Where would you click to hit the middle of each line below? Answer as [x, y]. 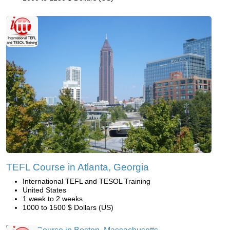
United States [44, 190]
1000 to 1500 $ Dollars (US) [68, 208]
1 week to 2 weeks [53, 199]
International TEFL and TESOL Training [87, 181]
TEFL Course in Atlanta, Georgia [78, 167]
